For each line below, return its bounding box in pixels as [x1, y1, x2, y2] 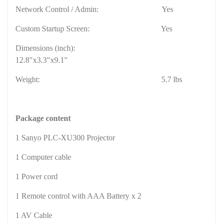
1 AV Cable [15, 211, 52, 220]
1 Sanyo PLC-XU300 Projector [15, 133, 115, 142]
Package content [15, 113, 71, 122]
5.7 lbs [161, 75, 182, 84]
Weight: [15, 75, 42, 84]
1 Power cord [15, 172, 58, 181]
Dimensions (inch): [15, 43, 75, 52]
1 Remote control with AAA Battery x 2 [15, 191, 141, 200]
